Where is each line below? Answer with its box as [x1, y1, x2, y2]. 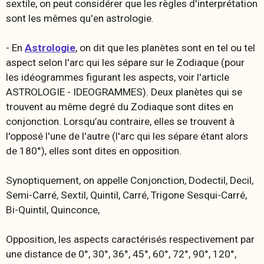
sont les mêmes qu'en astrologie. [6, 12, 154, 24]
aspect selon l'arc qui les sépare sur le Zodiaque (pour [6, 56, 245, 68]
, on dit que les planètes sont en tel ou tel [75, 41, 255, 54]
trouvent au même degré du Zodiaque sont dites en [6, 100, 233, 113]
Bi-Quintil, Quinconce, [6, 203, 100, 216]
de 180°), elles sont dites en [6, 144, 130, 157]
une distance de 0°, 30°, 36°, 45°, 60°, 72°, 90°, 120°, [6, 247, 236, 260]
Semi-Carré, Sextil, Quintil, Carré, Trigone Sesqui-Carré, [6, 189, 247, 201]
